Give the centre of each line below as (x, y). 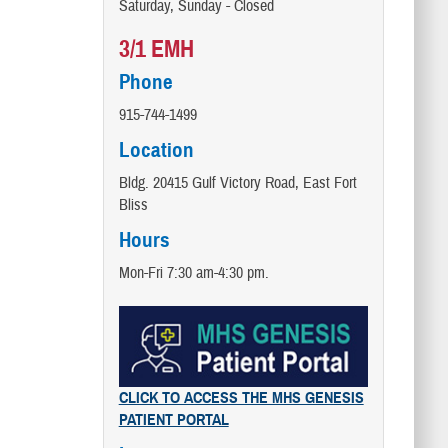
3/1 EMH (156, 48)
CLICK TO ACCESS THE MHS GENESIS (241, 398)
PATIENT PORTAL (173, 420)
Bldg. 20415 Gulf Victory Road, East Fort (237, 182)
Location (156, 149)
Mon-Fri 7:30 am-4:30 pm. (193, 272)
